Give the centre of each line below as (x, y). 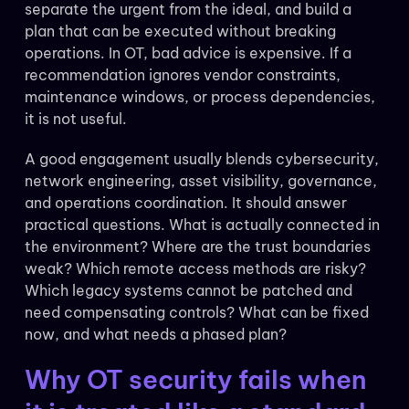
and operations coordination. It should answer (185, 203)
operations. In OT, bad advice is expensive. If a (188, 53)
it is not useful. (75, 119)
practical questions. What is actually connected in (202, 225)
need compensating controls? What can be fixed (196, 313)
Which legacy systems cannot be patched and (188, 291)
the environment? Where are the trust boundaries (197, 247)
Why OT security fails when (195, 380)
